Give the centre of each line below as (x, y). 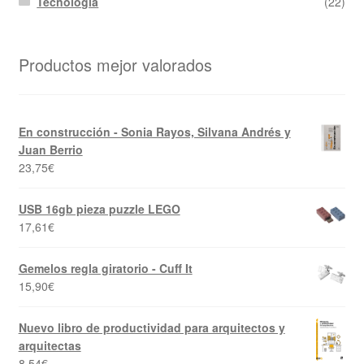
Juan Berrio (50, 149)
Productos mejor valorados (115, 65)
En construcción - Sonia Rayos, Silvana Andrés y (154, 131)
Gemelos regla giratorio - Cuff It (105, 268)
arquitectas (50, 345)
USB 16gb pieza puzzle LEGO (99, 208)
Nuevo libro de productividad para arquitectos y (152, 327)
